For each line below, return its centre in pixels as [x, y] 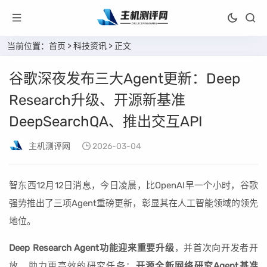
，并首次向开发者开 [216, 248]
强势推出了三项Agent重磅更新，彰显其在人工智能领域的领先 [133, 203]
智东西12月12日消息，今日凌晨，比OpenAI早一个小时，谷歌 [133, 185]
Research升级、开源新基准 [97, 100]
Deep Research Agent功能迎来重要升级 [92, 248]
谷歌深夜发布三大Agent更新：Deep [125, 79]
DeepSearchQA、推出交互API [106, 122]
